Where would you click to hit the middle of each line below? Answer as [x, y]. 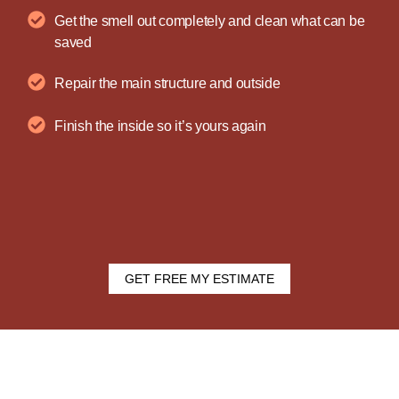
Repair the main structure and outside [167, 84]
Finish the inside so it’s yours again [160, 126]
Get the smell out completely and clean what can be [210, 21]
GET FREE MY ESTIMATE [199, 279]
